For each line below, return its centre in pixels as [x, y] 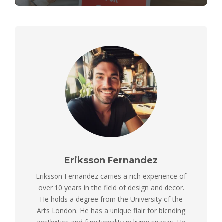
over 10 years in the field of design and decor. [111, 188]
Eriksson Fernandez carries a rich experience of [111, 176]
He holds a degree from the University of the [111, 199]
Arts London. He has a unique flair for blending [111, 211]
